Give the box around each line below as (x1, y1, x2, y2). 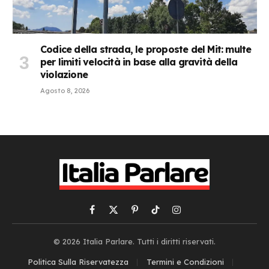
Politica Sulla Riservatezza (27, 257, 128, 267)
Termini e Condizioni (146, 257, 224, 267)
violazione (40, 68, 88, 81)
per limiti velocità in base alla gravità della (40, 56, 238, 68)
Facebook (91, 210, 133, 221)
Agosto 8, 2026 (40, 86, 89, 95)
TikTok (154, 210, 182, 221)
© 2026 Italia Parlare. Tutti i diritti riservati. (53, 237, 216, 247)
